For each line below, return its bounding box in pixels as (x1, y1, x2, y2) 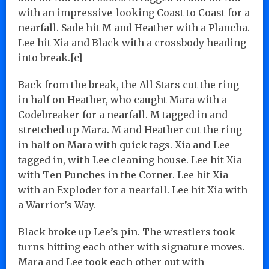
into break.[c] (18, 51, 82, 64)
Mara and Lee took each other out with (18, 255, 204, 268)
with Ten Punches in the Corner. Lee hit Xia (18, 168, 228, 181)
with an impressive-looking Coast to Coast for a (18, 6, 250, 19)
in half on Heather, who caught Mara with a (18, 93, 227, 106)
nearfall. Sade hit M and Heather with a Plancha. (18, 21, 250, 34)
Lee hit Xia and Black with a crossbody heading (18, 36, 246, 49)
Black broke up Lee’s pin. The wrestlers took (18, 225, 235, 238)
